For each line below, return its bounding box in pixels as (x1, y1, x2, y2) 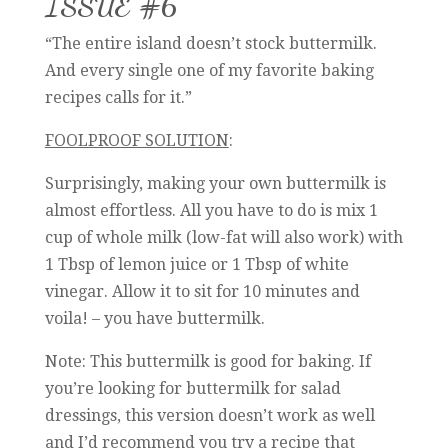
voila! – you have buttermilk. (44, 308, 265, 328)
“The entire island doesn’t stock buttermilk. (44, 33, 377, 53)
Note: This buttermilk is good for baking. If (44, 351, 371, 371)
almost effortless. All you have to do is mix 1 (44, 200, 378, 220)
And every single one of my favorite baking (44, 60, 374, 80)
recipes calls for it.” (44, 87, 192, 107)
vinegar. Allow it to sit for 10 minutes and (44, 281, 360, 301)
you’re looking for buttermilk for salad (44, 378, 341, 398)
